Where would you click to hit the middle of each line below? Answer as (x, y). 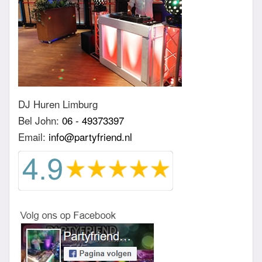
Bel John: (40, 120)
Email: (33, 136)
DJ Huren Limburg (58, 104)
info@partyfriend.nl (90, 136)
